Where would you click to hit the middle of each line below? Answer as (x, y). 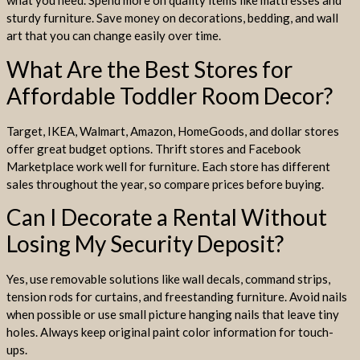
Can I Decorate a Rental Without (167, 217)
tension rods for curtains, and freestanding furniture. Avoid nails (177, 297)
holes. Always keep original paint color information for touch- (170, 332)
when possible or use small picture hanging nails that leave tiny (173, 315)
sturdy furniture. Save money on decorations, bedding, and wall (172, 18)
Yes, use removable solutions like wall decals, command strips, (168, 279)
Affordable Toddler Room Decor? (170, 95)
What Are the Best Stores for (149, 69)
